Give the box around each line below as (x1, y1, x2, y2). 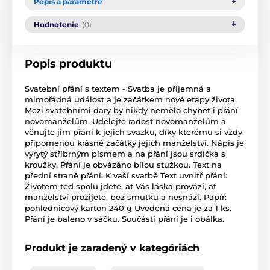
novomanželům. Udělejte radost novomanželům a (25, 116, 226, 127)
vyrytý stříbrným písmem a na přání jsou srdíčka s (25, 149, 225, 159)
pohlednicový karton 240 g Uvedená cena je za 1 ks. (25, 203, 231, 213)
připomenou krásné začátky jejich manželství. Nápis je (25, 138, 244, 148)
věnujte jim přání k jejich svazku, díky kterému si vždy (25, 127, 242, 137)
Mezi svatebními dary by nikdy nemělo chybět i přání (25, 105, 238, 116)
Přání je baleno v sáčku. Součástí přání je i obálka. (25, 214, 224, 224)
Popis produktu (25, 57, 112, 71)
